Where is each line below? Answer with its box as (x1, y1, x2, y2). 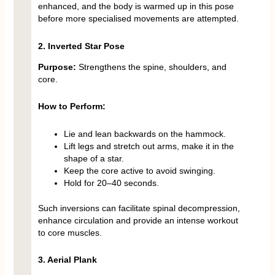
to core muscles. (37, 227, 102, 238)
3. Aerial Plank (37, 255, 97, 265)
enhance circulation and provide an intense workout (37, 215, 238, 225)
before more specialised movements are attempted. (37, 14, 239, 24)
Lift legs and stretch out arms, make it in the (63, 141, 234, 151)
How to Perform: (37, 101, 106, 112)
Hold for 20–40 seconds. (63, 177, 159, 188)
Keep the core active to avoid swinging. (63, 165, 215, 176)
